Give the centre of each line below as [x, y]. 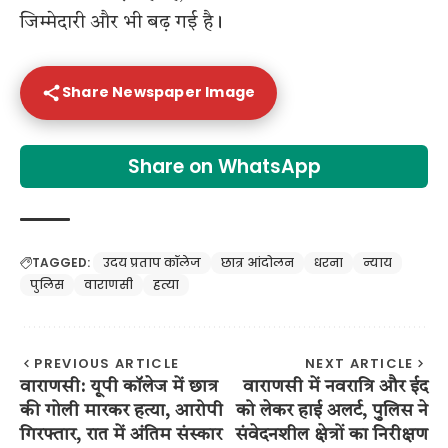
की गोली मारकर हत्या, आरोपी [121, 410]
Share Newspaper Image [159, 92]
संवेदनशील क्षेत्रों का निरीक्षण [331, 434]
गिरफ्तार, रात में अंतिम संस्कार [121, 434]
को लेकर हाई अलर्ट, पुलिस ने [332, 410]
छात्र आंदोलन [257, 262]
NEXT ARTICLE [359, 363]
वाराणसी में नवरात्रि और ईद [335, 386]
